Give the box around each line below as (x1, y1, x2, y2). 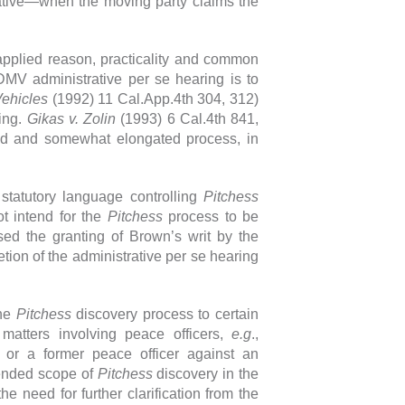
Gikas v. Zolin (26, 110, 117, 127)
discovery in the (152, 365, 259, 381)
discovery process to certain (71, 306, 259, 322)
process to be (162, 208, 259, 224)
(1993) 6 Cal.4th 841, (116, 110, 259, 127)
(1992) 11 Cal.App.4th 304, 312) (48, 90, 259, 107)
